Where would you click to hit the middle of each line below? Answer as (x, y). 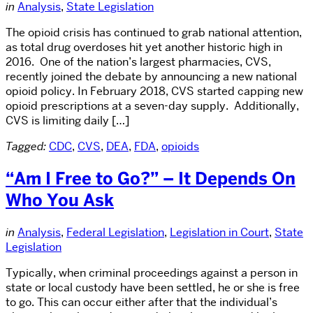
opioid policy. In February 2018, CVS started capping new (154, 92)
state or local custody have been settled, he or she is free (153, 288)
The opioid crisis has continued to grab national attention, (154, 33)
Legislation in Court (219, 233)
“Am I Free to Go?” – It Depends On (151, 179)
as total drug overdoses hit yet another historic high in (144, 48)
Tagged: (26, 147)
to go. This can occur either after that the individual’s (141, 303)
